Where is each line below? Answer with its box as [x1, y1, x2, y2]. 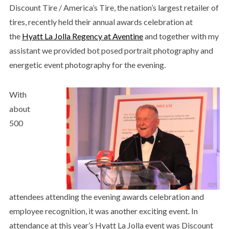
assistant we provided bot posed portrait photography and [9, 45, 213, 55]
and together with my [143, 31, 219, 41]
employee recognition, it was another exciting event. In [9, 205, 198, 216]
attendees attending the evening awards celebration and [9, 191, 204, 201]
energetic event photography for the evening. [9, 59, 166, 70]
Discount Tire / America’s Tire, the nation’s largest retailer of [9, 2, 219, 12]
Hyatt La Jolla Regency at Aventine [21, 31, 143, 41]
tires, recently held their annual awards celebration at [9, 16, 193, 27]
